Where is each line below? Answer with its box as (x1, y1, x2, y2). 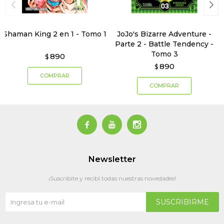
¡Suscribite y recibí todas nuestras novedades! (48, 174, 176, 182)
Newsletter (88, 154, 136, 164)
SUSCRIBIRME (156, 197, 209, 207)
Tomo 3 (150, 49, 178, 59)
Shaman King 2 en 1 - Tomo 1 (3, 29, 106, 39)
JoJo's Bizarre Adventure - (117, 29, 211, 39)
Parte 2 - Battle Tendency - (115, 39, 213, 49)
